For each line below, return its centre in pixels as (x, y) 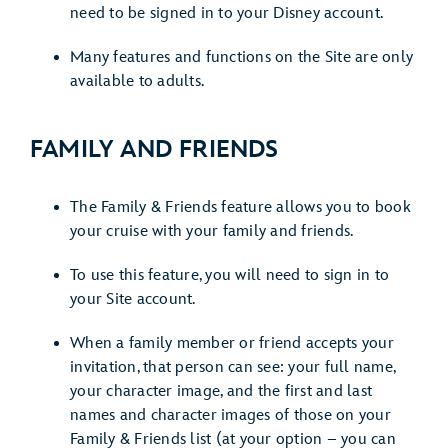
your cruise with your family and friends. (212, 231)
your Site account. (133, 299)
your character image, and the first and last (221, 391)
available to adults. (137, 81)
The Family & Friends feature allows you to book (240, 207)
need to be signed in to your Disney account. (226, 13)
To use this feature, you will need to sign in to (229, 275)
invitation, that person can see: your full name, (232, 367)
